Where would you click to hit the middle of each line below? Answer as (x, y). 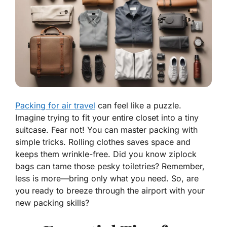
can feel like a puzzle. (138, 106)
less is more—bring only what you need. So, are (107, 179)
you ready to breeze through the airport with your (110, 191)
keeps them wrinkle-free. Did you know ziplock (106, 154)
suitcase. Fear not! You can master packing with (106, 130)
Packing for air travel (55, 106)
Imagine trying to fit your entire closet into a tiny (107, 118)
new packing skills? (52, 203)
